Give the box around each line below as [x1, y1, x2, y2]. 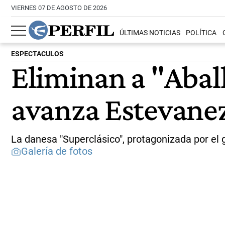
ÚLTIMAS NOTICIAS [120, 29, 181, 38]
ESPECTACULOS [11, 50, 64, 58]
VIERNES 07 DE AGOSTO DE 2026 [11, 4, 107, 12]
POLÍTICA [186, 29, 217, 38]
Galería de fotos [21, 145, 92, 157]
